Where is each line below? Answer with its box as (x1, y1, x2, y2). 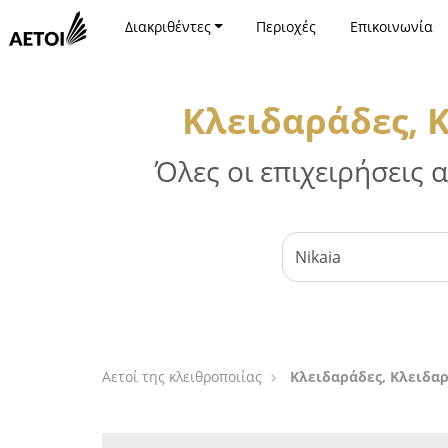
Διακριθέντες (124, 17, 211, 36)
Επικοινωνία (349, 17, 433, 36)
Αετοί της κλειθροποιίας (102, 367, 262, 386)
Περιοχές (256, 17, 317, 36)
